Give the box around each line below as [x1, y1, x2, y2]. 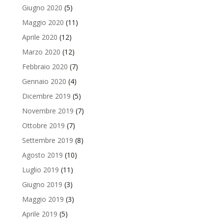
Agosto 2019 [22, 150, 63, 160]
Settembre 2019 [22, 135, 73, 145]
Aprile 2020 [22, 32, 57, 42]
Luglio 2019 [22, 165, 59, 174]
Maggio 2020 [22, 17, 64, 27]
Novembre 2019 [22, 106, 74, 115]
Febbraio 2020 [22, 61, 68, 71]
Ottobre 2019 [22, 120, 65, 130]
